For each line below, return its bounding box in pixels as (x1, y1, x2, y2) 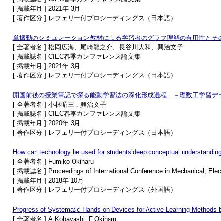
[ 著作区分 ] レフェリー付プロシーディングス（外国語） (12, 186, 177, 193)
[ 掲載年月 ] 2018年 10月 (12, 177, 84, 184)
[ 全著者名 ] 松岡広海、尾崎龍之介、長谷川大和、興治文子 (12, 43, 183, 51)
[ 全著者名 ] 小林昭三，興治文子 (12, 101, 106, 108)
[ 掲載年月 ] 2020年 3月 (12, 119, 80, 127)
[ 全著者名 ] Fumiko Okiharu (12, 158, 94, 165)
